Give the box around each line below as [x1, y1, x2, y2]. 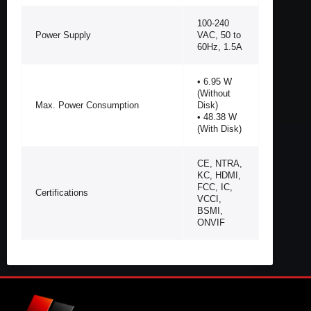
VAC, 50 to [197, 29, 241, 40]
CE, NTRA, [197, 158, 242, 169]
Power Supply [35, 29, 91, 40]
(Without [197, 87, 230, 99]
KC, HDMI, [197, 169, 241, 180]
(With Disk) [197, 123, 242, 134]
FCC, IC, [197, 181, 233, 192]
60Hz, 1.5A [197, 41, 242, 52]
